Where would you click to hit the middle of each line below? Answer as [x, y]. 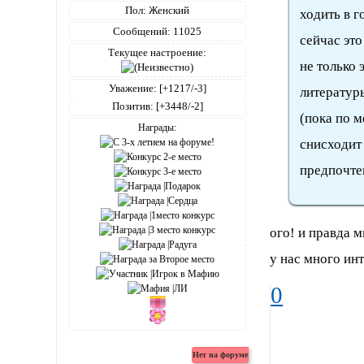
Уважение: [132, 89]
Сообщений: [142, 32]
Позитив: [132, 106]
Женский [168, 11]
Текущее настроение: [158, 53]
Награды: [158, 128]
